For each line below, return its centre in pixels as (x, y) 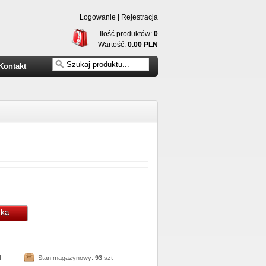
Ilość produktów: (127, 34)
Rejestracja (140, 17)
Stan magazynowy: (67, 258)
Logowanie (98, 17)
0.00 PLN (143, 45)
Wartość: (113, 45)
